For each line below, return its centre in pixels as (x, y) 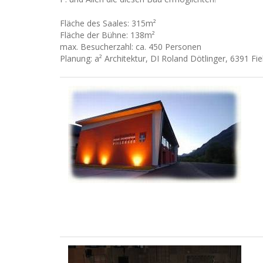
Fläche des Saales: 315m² (108, 23)
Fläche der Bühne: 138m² (107, 35)
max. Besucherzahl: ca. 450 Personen (131, 47)
